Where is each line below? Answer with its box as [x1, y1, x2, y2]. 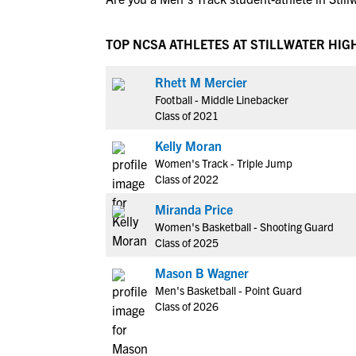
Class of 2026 [155, 299, 219, 313]
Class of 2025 [155, 235, 219, 250]
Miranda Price [155, 201, 233, 217]
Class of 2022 [155, 172, 219, 186]
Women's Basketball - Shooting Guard [155, 219, 334, 234]
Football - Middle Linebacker [155, 92, 288, 106]
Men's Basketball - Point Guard [155, 283, 302, 297]
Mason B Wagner [155, 265, 249, 281]
